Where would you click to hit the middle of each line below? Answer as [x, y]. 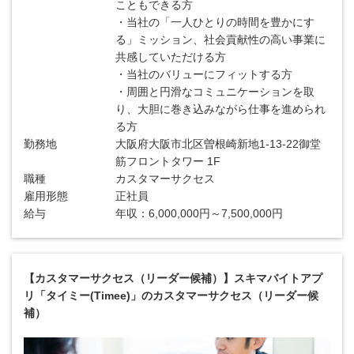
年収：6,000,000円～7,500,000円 [200, 213]
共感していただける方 [171, 57]
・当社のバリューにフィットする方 [204, 74]
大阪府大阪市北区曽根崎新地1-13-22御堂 [218, 144]
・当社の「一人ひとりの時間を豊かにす [215, 22]
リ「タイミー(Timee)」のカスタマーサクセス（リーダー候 [171, 296]
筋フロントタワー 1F [168, 161]
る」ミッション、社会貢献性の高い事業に [221, 40]
